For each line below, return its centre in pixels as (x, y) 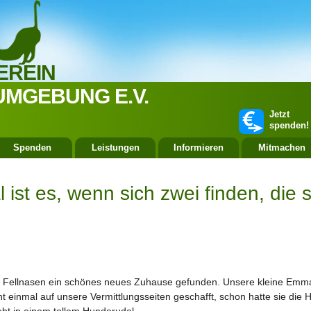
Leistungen (115, 148)
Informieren (199, 148)
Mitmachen (282, 148)
